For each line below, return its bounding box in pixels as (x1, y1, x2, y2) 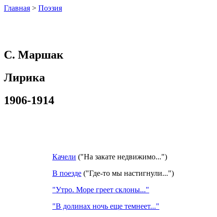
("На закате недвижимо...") (76, 152, 167, 161)
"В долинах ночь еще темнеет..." (52, 201, 159, 210)
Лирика (4, 71, 45, 84)
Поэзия (38, 4, 62, 12)
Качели (52, 152, 76, 161)
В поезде (52, 169, 81, 177)
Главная (4, 4, 30, 12)
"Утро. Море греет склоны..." (52, 185, 149, 194)
